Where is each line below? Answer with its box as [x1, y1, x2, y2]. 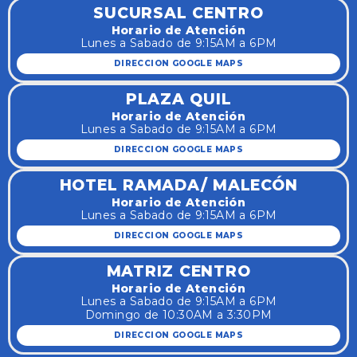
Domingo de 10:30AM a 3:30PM [84, 307, 273, 322]
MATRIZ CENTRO [106, 261, 251, 280]
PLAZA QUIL [125, 89, 232, 108]
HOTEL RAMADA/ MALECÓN [59, 175, 298, 194]
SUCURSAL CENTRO [93, 3, 264, 22]
